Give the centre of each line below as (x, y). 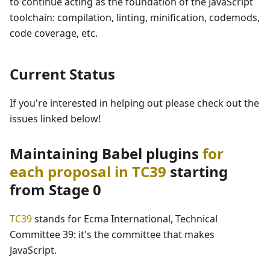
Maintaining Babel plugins (106, 153)
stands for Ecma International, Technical (125, 218)
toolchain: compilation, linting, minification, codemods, (135, 17)
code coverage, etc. (54, 33)
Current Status (62, 74)
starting (197, 171)
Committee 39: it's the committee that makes (112, 234)
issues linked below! (55, 118)
